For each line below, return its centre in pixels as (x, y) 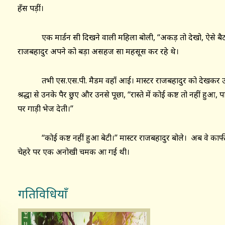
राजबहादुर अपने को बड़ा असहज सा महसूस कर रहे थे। (98, 51)
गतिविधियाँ (43, 194)
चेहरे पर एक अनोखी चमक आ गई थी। (74, 152)
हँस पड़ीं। (31, 8)
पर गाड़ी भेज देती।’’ (45, 108)
